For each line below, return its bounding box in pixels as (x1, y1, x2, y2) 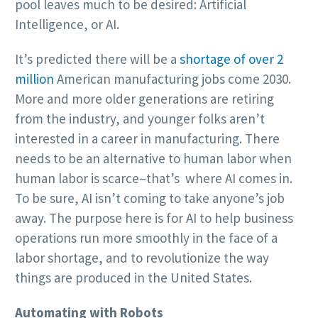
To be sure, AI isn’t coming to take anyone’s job (15, 190, 285, 207)
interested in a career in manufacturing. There (15, 130, 280, 148)
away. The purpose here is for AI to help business (15, 209, 293, 227)
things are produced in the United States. (15, 269, 252, 287)
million (15, 70, 54, 88)
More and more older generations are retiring (15, 90, 274, 108)
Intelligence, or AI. (15, 16, 119, 33)
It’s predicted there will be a (15, 50, 180, 68)
